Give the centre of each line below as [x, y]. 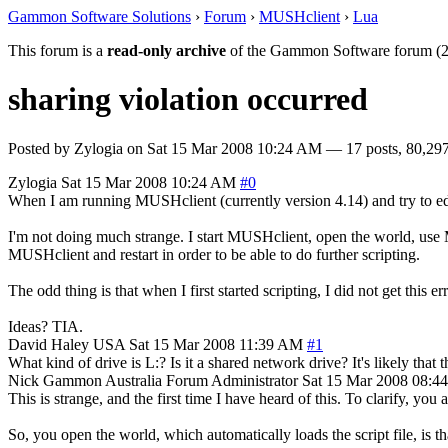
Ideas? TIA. [45, 326]
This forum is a [57, 50]
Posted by [41, 148]
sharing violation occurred [188, 99]
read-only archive [166, 50]
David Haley [48, 344]
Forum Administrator [232, 380]
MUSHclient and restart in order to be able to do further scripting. [214, 254]
